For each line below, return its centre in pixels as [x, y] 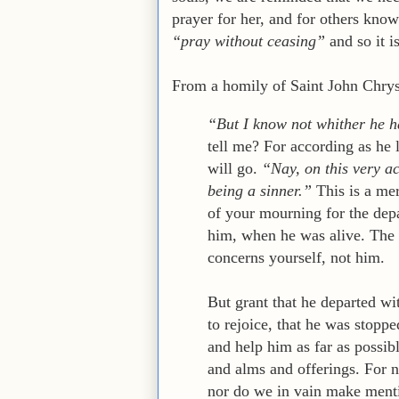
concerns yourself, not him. [296, 257]
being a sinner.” [260, 190]
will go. [235, 168]
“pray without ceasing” [248, 41]
